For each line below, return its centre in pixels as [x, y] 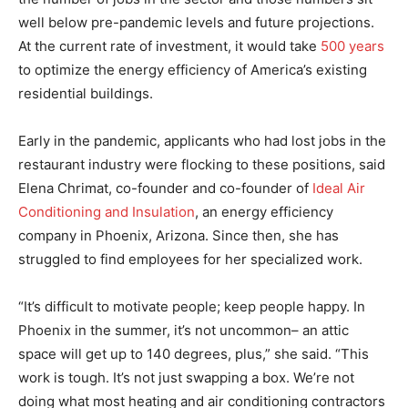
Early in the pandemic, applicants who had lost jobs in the [202, 140]
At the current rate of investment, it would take [169, 46]
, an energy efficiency [264, 211]
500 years [352, 46]
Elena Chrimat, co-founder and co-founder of [163, 188]
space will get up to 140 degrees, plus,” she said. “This [194, 353]
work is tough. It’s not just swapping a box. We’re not [186, 377]
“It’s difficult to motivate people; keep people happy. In [192, 306]
